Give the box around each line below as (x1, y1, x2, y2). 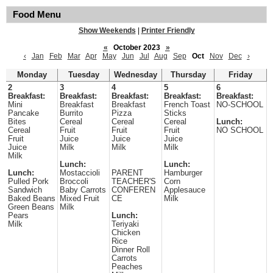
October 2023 (109, 43, 164, 52)
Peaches (112, 263, 143, 271)
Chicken (112, 229, 140, 237)
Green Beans (8, 203, 54, 211)
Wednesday (114, 71, 157, 79)
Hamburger (164, 169, 202, 177)
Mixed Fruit (60, 194, 99, 203)
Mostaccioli (60, 169, 100, 177)
